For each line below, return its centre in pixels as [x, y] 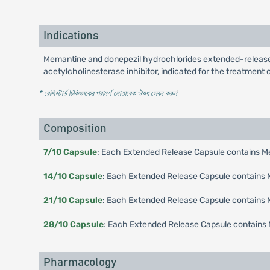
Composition [75, 129]
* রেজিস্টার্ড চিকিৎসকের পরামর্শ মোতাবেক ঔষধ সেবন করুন [108, 93]
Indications [71, 36]
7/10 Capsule [70, 152]
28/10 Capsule [73, 224]
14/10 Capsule [73, 176]
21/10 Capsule [73, 200]
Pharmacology [80, 262]
